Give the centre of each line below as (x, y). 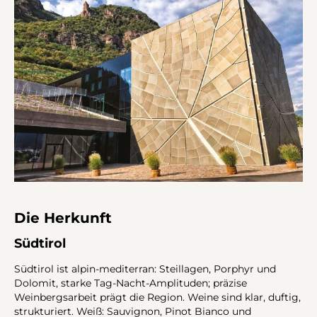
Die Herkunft (63, 218)
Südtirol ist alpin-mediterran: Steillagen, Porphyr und (145, 269)
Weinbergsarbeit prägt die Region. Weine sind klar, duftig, (157, 297)
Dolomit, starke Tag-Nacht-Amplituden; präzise (131, 283)
